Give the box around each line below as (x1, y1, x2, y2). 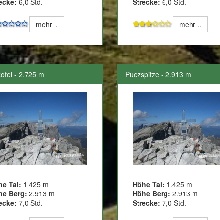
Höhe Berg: (132, 189, 170, 199)
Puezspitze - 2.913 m (125, 69, 191, 80)
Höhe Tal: (132, 179, 166, 190)
